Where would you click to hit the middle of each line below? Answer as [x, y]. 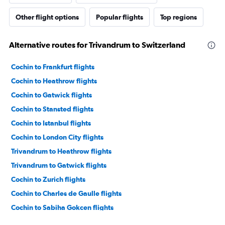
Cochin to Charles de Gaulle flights [66, 194]
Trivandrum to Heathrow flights [61, 151]
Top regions [179, 17]
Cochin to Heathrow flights [54, 81]
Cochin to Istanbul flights [51, 123]
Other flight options [47, 17]
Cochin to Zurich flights [48, 180]
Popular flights [120, 17]
